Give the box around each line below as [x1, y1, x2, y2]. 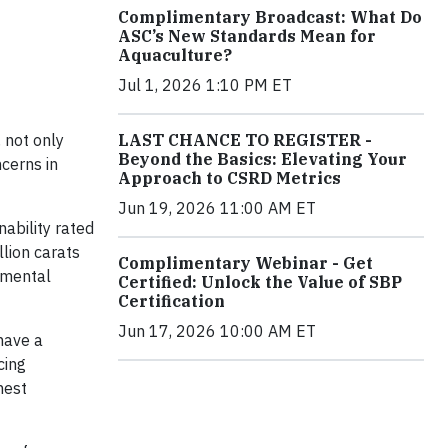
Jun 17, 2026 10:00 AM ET [118, 320, 316, 341]
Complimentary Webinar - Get [118, 252, 373, 273]
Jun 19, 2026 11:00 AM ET [118, 197, 316, 218]
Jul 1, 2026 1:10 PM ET [118, 74, 292, 95]
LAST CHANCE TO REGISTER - [118, 129, 372, 150]
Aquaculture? [118, 44, 232, 65]
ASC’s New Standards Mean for [118, 25, 376, 46]
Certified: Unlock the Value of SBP [118, 271, 402, 292]
